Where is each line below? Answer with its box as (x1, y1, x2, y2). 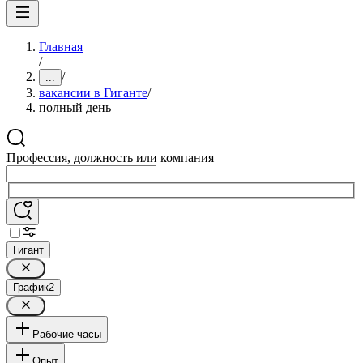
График (13, 280, 49, 293)
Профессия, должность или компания (6, 151, 214, 164)
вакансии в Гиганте (39, 86, 147, 100)
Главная (39, 40, 83, 53)
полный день (39, 100, 111, 114)
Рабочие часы (32, 327, 101, 340)
